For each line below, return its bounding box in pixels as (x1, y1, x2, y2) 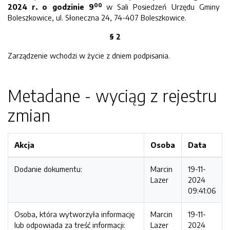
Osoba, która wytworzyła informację (14, 209, 135, 219)
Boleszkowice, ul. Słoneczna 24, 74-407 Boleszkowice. (8, 13, 186, 22)
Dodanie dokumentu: (14, 164, 82, 174)
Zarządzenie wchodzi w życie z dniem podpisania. (8, 51, 170, 60)
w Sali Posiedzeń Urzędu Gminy (106, 2, 220, 11)
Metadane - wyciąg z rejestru (8, 85, 217, 106)
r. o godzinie (27, 2, 89, 11)
